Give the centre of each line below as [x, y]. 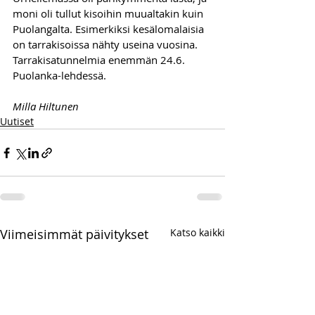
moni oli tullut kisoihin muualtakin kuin [109, 14]
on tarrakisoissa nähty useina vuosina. [107, 45]
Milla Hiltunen [46, 107]
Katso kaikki [198, 233]
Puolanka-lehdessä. [59, 76]
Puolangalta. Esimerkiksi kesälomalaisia [110, 29]
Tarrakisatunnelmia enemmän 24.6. [100, 60]
